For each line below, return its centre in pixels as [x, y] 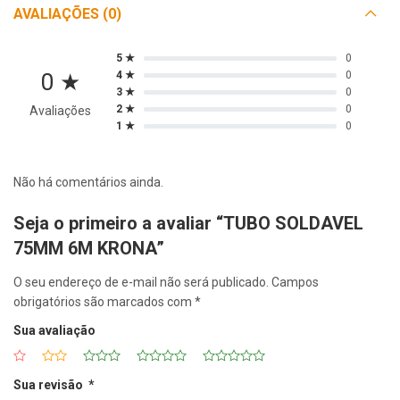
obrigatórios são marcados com [104, 302]
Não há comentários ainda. [88, 182]
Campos [295, 283]
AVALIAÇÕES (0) [67, 13]
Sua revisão [51, 385]
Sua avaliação [54, 331]
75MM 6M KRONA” [89, 248]
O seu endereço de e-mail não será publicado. [141, 283]
